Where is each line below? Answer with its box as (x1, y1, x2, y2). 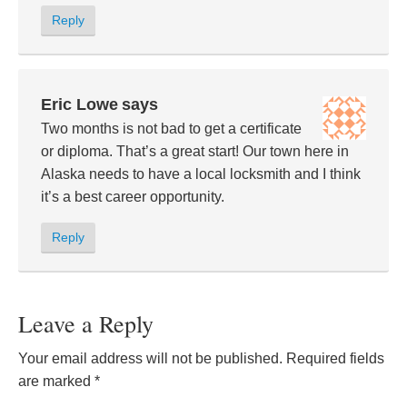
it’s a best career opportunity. (41, 188, 224, 204)
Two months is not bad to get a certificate (41, 120, 302, 136)
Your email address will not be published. (18, 350, 283, 366)
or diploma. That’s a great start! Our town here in (41, 143, 349, 159)
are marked (18, 372, 94, 389)
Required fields (286, 350, 384, 366)
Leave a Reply (18, 307, 154, 339)
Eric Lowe (41, 94, 118, 114)
